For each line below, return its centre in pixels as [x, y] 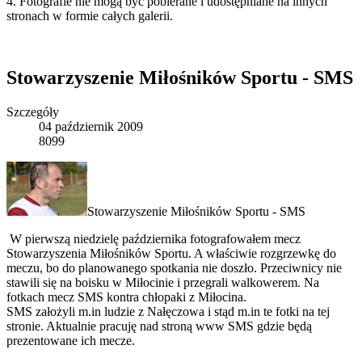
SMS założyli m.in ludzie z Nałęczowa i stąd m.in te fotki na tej [168, 312]
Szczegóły [33, 112]
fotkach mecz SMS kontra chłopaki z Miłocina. [126, 297]
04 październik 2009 [91, 127]
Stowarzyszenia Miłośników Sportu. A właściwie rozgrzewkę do [171, 254]
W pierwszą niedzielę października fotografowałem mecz [154, 239]
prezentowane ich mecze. [71, 341]
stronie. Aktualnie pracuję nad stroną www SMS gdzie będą [159, 326]
